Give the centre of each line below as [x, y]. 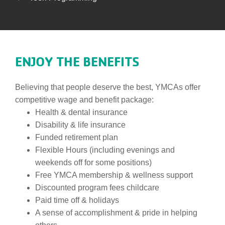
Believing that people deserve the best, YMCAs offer [108, 87]
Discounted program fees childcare [97, 188]
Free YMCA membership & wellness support [114, 175]
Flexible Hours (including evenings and [105, 150]
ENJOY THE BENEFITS [77, 62]
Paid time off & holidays [77, 200]
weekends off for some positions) [93, 162]
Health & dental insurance [81, 112]
